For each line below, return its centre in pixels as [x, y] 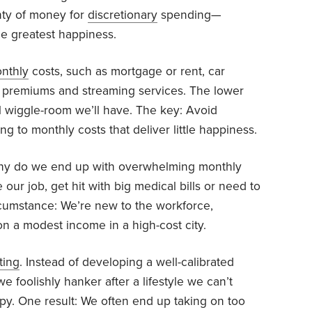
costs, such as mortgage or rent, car [127, 71]
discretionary [123, 15]
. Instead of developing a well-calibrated [127, 262]
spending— [189, 15]
